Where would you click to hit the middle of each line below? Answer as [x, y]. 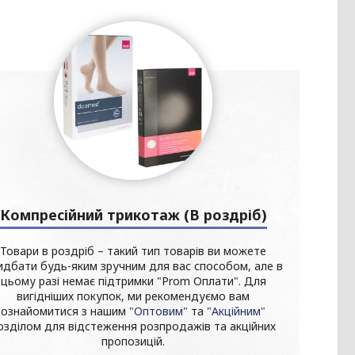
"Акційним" [237, 311]
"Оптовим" [159, 311]
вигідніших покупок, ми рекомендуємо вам [134, 296]
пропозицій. [134, 341]
